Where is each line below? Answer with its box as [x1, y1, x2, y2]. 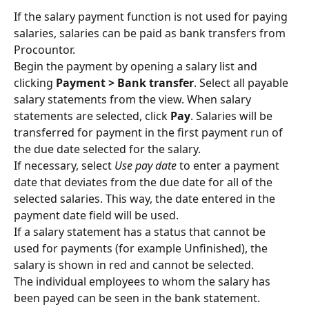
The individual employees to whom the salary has [14, 273, 273, 289]
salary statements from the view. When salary [14, 91, 254, 107]
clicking [14, 74, 56, 90]
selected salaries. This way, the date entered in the [14, 190, 278, 206]
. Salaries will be [190, 108, 275, 123]
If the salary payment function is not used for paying [14, 8, 290, 24]
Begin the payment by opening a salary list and [14, 58, 260, 74]
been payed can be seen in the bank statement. [14, 290, 260, 306]
